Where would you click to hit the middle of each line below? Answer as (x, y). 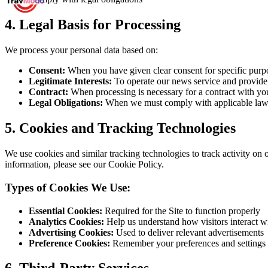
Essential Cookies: (66, 211)
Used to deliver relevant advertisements (190, 232)
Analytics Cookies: (66, 221)
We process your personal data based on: (81, 50)
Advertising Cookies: (71, 232)
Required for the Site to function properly (182, 211)
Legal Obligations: (66, 103)
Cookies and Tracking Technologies (127, 128)
